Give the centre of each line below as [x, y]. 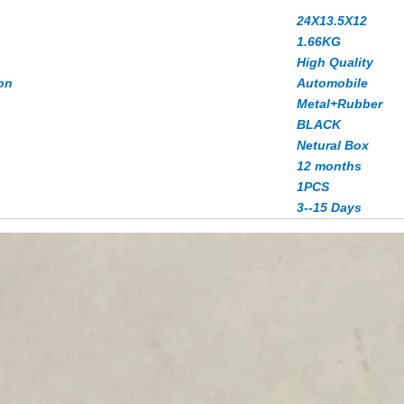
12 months [329, 166]
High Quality [335, 62]
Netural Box [333, 145]
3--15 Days [329, 207]
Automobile [332, 83]
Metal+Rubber [340, 104]
